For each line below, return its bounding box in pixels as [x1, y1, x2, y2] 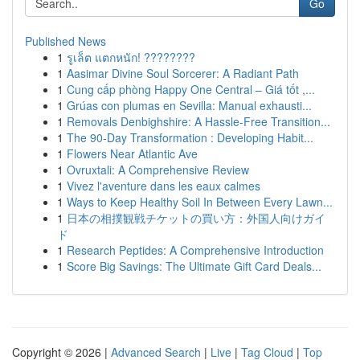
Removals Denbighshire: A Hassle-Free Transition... [67, 113, 330, 129]
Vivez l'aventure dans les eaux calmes [67, 178, 260, 194]
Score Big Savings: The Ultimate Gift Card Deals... [67, 258, 321, 274]
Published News [25, 33, 106, 49]
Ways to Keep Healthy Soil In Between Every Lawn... [67, 194, 333, 210]
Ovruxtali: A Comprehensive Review [67, 162, 249, 178]
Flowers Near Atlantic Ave [67, 145, 198, 162]
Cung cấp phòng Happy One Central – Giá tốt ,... [67, 81, 315, 97]
